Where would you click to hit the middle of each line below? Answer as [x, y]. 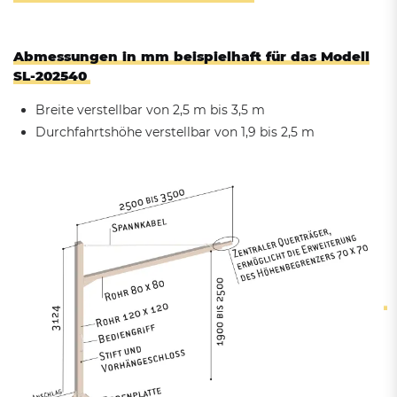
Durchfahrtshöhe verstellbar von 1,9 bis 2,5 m [175, 132]
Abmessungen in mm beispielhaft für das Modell [191, 57]
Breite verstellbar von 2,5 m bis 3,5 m [152, 110]
